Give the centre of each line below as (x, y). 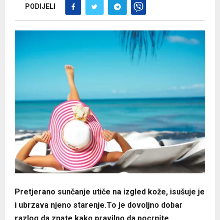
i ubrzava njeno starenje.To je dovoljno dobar (99, 205)
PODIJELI (40, 6)
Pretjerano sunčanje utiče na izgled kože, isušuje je (110, 192)
